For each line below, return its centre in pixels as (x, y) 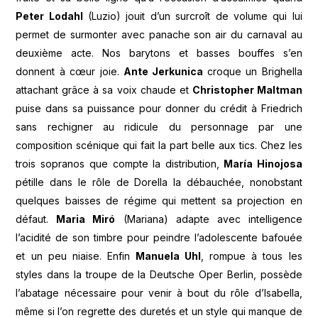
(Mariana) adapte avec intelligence (209, 219)
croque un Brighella (254, 72)
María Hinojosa (261, 164)
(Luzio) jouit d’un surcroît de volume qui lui (192, 16)
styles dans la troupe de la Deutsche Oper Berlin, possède (159, 275)
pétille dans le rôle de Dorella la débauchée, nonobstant (159, 182)
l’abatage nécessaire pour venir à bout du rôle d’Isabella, (159, 293)
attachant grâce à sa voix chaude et (104, 90)
